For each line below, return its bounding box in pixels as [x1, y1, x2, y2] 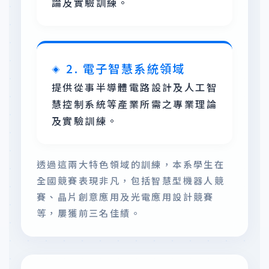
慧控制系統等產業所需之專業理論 [52, 97, 217, 111]
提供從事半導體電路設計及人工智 [52, 80, 217, 94]
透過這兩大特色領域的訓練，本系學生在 [37, 157, 225, 171]
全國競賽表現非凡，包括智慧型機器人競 [37, 174, 225, 187]
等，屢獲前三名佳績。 [37, 206, 141, 219]
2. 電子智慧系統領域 [66, 60, 186, 77]
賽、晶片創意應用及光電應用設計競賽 [37, 190, 214, 203]
